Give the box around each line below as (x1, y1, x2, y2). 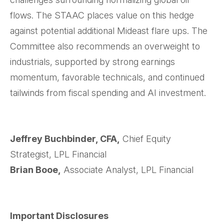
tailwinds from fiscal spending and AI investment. (10, 87, 206, 98)
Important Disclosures (10, 210, 108, 221)
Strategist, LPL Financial (10, 149, 106, 160)
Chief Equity (120, 133, 171, 144)
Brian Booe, (10, 164, 61, 175)
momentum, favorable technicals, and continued (10, 72, 204, 83)
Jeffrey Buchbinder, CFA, (10, 133, 120, 144)
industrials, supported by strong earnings (10, 56, 175, 67)
